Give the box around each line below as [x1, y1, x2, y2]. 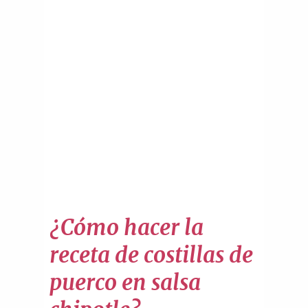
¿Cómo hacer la [49, 213, 203, 241]
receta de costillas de [49, 241, 253, 269]
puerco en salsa [49, 268, 201, 296]
